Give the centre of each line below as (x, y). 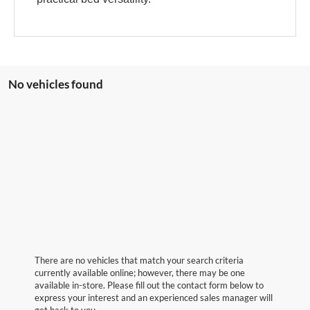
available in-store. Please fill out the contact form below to (149, 285)
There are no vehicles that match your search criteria (139, 260)
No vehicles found (56, 84)
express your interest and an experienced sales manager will (154, 297)
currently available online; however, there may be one (140, 272)
